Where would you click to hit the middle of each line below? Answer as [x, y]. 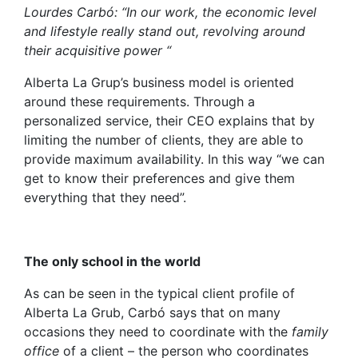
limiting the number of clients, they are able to [164, 140]
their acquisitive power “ [97, 51]
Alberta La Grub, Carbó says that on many [152, 313]
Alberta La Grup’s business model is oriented [159, 83]
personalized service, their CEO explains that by [169, 121]
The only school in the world [112, 262]
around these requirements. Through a [139, 102]
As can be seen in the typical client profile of [159, 294]
